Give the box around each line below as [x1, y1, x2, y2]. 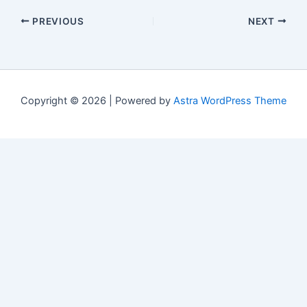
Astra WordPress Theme [173, 95, 286, 107]
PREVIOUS [29, 15, 84, 27]
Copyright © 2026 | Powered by [21, 95, 173, 107]
